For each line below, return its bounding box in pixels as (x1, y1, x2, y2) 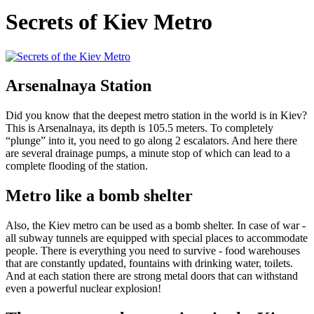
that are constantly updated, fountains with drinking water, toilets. (6, 257, 293, 270)
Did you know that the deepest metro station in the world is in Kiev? (6, 109, 307, 122)
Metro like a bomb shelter (6, 186, 193, 205)
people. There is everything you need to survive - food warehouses (6, 245, 300, 257)
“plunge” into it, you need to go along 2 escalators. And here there (6, 135, 297, 147)
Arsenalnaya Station (6, 76, 151, 95)
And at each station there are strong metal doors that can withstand (6, 270, 298, 282)
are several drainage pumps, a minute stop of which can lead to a (6, 147, 290, 160)
